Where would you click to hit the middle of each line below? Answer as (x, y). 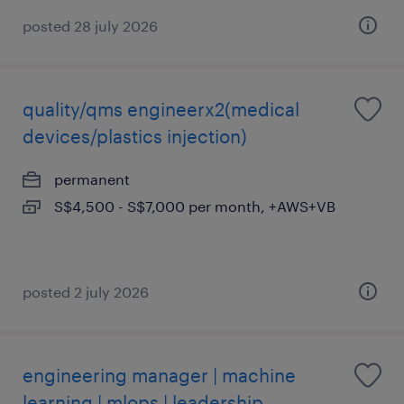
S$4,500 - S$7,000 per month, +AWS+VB (195, 206)
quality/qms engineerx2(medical (161, 109)
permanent (92, 179)
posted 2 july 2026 (86, 292)
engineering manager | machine (159, 375)
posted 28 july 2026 (90, 26)
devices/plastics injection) (135, 136)
